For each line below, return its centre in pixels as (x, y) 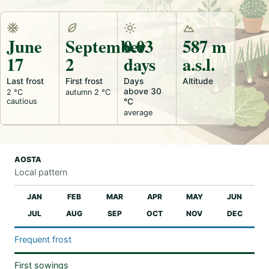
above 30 (143, 91)
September (105, 46)
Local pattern (41, 172)
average (138, 112)
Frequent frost (43, 239)
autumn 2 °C (88, 92)
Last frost (25, 81)
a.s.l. (198, 64)
